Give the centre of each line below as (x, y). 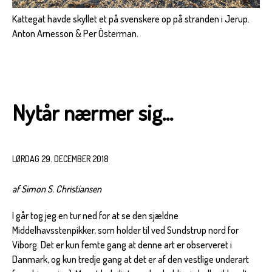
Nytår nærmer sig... (93, 113)
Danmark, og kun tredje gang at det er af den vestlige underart (131, 260)
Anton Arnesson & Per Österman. (75, 34)
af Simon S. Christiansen (57, 189)
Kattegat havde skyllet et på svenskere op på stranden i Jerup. (131, 19)
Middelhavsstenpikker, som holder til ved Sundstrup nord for (125, 230)
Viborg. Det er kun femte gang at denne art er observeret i (122, 245)
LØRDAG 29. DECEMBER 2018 (60, 159)
